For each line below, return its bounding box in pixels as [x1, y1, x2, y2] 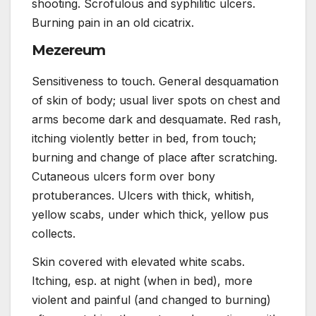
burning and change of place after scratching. [32, 150, 277, 165]
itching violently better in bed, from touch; [32, 131, 256, 146]
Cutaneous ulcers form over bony [32, 169, 215, 184]
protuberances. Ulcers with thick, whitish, [32, 188, 255, 203]
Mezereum [32, 42, 105, 59]
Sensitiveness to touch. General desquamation [32, 74, 279, 89]
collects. [32, 226, 75, 241]
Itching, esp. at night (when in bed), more [32, 274, 253, 288]
